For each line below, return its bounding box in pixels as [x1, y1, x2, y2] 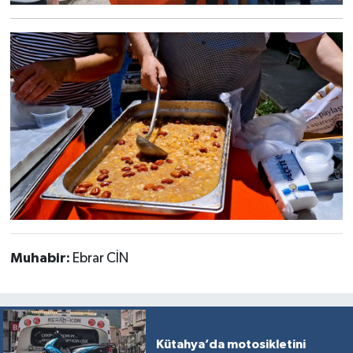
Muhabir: [9, 251, 72, 266]
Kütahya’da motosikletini [155, 338, 306, 351]
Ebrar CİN [72, 251, 128, 266]
